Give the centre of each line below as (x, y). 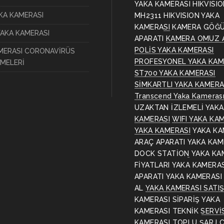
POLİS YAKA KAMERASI (174, 50)
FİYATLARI (152, 165)
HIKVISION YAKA (192, 15)
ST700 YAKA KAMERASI (175, 73)
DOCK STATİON (162, 153)
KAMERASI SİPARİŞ (167, 199)
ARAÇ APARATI (160, 142)
